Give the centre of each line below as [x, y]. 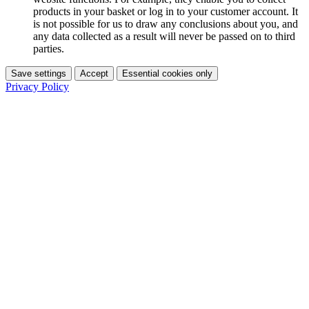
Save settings [39, 73]
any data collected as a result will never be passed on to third [164, 36]
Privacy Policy [37, 86]
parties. [49, 48]
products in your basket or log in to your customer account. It [166, 11]
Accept [94, 73]
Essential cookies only [167, 73]
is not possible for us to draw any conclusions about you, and [166, 23]
